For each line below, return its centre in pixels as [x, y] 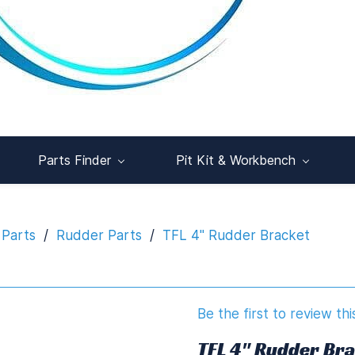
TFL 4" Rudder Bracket [236, 235]
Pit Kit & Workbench [236, 160]
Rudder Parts [99, 235]
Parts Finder [74, 160]
